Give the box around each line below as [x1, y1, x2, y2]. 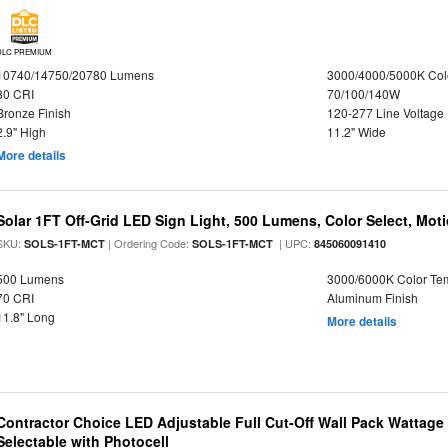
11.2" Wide [326, 123, 386, 140]
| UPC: [273, 235, 315, 251]
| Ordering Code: [105, 235, 193, 251]
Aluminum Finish [326, 289, 418, 306]
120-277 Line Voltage [326, 104, 444, 121]
